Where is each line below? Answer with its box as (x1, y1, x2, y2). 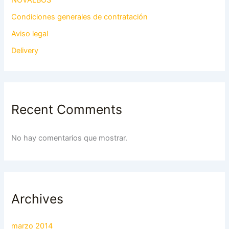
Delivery (11, 45, 39, 55)
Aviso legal (11, 29, 49, 38)
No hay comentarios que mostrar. (11, 133, 128, 143)
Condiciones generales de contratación (11, 12, 148, 21)
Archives (11, 191, 64, 207)
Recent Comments (11, 101, 123, 117)
